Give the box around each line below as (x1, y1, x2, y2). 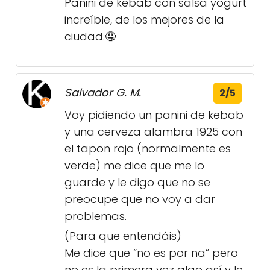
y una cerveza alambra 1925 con (64, 124, 242, 140)
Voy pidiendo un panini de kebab (64, 107, 243, 123)
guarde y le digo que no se (64, 175, 210, 190)
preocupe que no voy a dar (64, 192, 215, 207)
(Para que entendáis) (64, 228, 181, 244)
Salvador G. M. (64, 85, 141, 101)
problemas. (64, 209, 127, 224)
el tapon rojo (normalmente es (64, 141, 231, 157)
